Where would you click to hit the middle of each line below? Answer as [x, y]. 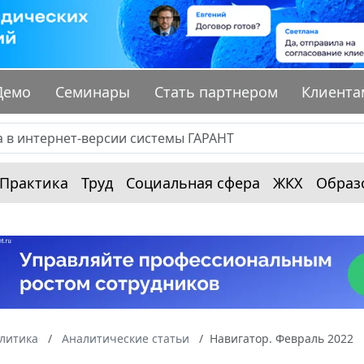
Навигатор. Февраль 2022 [282, 339]
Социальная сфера [193, 183]
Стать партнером [216, 92]
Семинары [93, 92]
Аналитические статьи [126, 339]
